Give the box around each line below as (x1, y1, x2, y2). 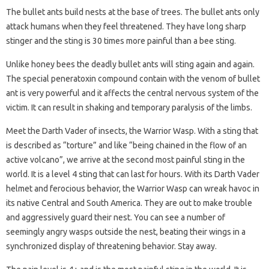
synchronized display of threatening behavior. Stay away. (6, 241, 217, 251)
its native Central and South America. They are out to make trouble (6, 198, 252, 208)
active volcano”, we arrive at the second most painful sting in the (6, 155, 245, 165)
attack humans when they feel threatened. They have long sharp (6, 22, 246, 31)
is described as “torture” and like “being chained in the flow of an (6, 141, 247, 150)
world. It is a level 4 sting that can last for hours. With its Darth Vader (6, 169, 259, 179)
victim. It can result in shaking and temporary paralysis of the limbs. (6, 103, 252, 112)
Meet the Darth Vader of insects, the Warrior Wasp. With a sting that (6, 126, 258, 136)
